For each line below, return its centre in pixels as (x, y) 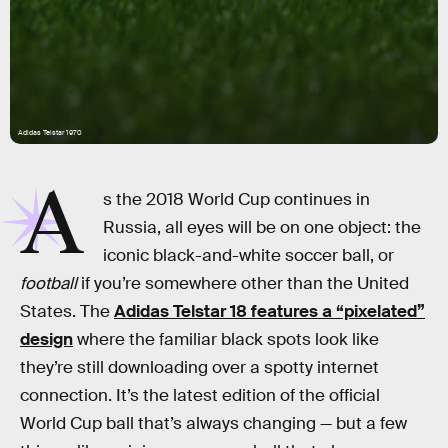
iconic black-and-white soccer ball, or (249, 255)
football (48, 283)
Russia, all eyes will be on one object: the (262, 227)
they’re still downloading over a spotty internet (199, 367)
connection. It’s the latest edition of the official (200, 395)
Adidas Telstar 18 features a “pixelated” (269, 311)
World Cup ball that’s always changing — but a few (213, 423)
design (46, 339)
